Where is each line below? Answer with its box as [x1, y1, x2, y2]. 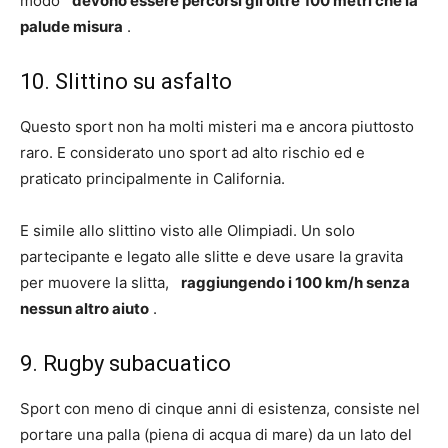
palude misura [20, 17, 123, 36]
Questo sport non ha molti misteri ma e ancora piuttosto [20, 117, 414, 136]
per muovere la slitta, [20, 273, 181, 292]
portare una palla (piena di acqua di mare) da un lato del [20, 425, 412, 444]
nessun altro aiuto [20, 299, 149, 318]
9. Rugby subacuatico [20, 351, 231, 376]
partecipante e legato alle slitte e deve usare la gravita [20, 247, 403, 266]
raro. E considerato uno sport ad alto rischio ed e [20, 143, 365, 162]
